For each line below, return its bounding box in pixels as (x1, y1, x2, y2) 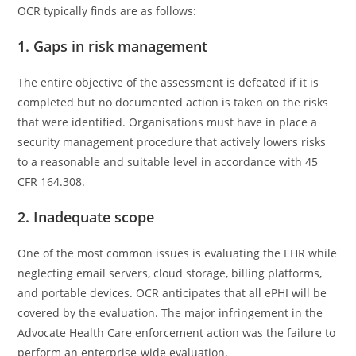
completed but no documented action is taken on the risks (17, 94, 329, 110)
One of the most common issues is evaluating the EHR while (17, 245, 338, 261)
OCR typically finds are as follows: (17, 2, 197, 18)
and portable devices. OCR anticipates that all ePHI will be (17, 284, 327, 300)
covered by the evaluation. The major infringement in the (17, 304, 323, 320)
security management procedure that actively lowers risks (17, 133, 327, 149)
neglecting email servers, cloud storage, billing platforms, (17, 265, 323, 281)
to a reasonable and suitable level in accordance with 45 (17, 153, 319, 169)
